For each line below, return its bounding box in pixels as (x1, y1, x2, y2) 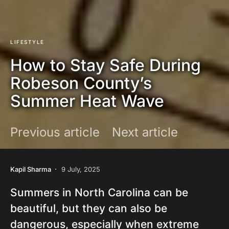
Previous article (10, 125, 100, 140)
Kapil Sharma (10, 165, 51, 173)
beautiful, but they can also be (10, 202, 167, 215)
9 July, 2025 (61, 165, 100, 173)
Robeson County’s (10, 73, 152, 93)
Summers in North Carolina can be (10, 186, 188, 199)
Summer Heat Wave (10, 91, 164, 111)
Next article (112, 125, 178, 140)
